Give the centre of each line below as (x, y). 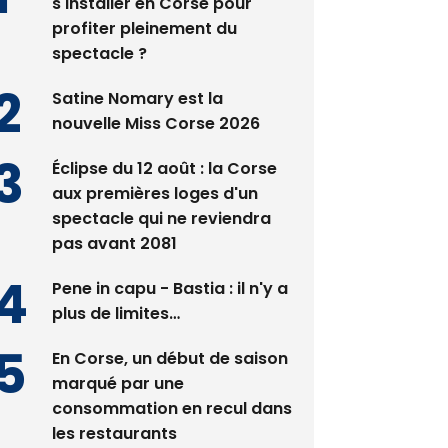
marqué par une (117, 388)
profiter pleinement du (144, 33)
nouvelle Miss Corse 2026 (155, 128)
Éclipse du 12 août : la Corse (164, 173)
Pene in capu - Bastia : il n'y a (169, 293)
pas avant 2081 (114, 248)
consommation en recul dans (171, 413)
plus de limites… (115, 318)
